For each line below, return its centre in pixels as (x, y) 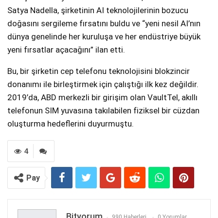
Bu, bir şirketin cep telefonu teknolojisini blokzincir (99, 71)
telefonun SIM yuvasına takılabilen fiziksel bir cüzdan (103, 111)
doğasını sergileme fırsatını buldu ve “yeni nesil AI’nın (104, 24)
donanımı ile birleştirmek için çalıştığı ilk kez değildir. (103, 84)
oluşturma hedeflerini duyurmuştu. (71, 124)
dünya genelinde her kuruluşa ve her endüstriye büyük (104, 37)
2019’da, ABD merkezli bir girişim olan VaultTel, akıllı (102, 98)
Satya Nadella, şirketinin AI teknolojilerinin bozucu (98, 10)
